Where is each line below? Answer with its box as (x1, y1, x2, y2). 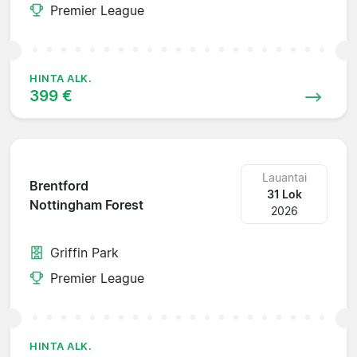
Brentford (29, 178, 88, 194)
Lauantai (261, 170, 307, 184)
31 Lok (266, 186, 302, 201)
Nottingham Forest (29, 197, 143, 214)
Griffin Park (50, 244, 119, 261)
